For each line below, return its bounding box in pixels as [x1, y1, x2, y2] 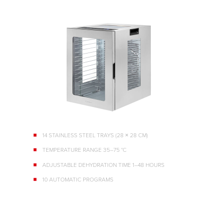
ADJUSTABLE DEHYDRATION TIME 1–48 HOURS [42, 160, 164, 169]
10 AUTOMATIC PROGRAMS [42, 175, 113, 183]
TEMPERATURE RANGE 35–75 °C [42, 145, 127, 154]
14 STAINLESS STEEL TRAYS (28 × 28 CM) [42, 131, 148, 140]
